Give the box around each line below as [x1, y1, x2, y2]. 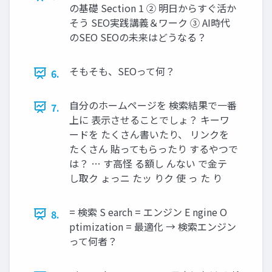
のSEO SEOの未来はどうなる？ [69, 29, 206, 44]
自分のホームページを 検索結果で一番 [69, 97, 237, 112]
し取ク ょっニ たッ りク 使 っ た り [69, 170, 222, 185]
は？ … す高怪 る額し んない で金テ [69, 155, 227, 171]
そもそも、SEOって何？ [69, 63, 175, 78]
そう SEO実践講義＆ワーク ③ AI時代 [69, 15, 230, 30]
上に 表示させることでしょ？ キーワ [69, 112, 229, 127]
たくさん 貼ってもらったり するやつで [69, 141, 238, 156]
